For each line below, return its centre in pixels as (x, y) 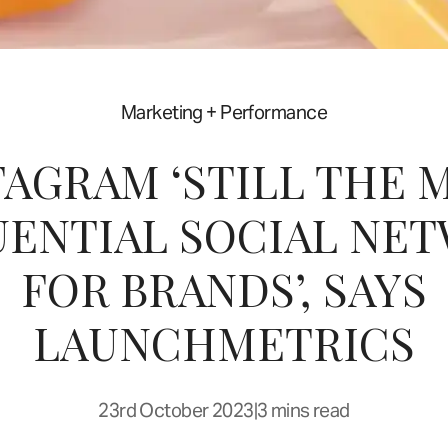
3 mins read (303, 410)
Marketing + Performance (224, 112)
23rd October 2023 (176, 410)
